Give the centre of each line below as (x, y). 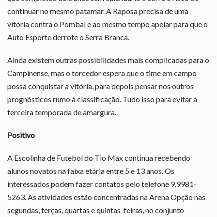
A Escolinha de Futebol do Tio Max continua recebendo (99, 157)
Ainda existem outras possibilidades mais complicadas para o (108, 60)
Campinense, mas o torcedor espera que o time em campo (102, 73)
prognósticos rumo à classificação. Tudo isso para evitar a (102, 99)
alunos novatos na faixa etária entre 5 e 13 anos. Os (91, 170)
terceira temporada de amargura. (62, 112)
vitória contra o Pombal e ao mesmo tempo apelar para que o (108, 24)
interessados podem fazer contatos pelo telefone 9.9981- (102, 184)
